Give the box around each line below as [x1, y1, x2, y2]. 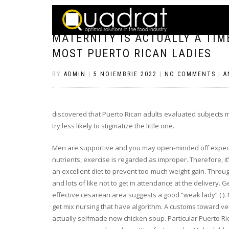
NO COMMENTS [165, 71, 216, 78]
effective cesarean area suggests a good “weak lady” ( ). [52, 190, 226, 199]
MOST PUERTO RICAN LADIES [52, 47, 212, 60]
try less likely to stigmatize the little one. [52, 121, 174, 130]
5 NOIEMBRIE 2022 [94, 71, 157, 78]
